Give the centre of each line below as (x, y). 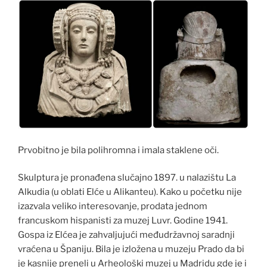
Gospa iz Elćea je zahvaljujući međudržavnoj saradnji (126, 235)
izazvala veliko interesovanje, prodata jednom (113, 207)
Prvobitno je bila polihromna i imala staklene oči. (118, 150)
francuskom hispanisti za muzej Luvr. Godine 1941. (123, 221)
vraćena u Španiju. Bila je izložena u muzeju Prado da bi (131, 249)
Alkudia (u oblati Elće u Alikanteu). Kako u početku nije (130, 192)
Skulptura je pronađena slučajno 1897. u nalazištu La (127, 178)
